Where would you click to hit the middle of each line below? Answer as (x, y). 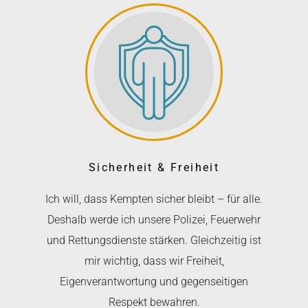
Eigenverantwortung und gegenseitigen (154, 281)
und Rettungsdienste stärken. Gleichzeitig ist (154, 240)
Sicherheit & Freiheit (154, 167)
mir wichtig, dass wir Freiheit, (154, 261)
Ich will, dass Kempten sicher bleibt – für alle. (154, 199)
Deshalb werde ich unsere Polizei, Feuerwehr (154, 219)
